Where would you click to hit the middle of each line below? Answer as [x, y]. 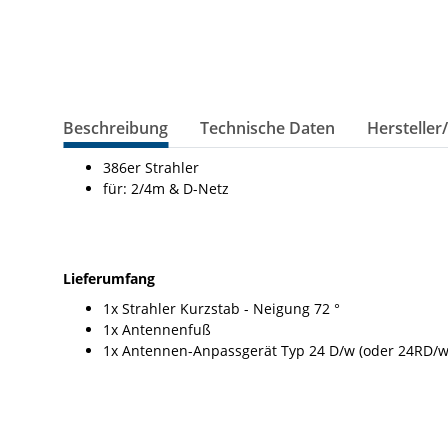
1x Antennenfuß [157, 330]
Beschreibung [115, 128]
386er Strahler [151, 168]
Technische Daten [267, 128]
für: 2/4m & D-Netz [166, 189]
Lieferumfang [109, 279]
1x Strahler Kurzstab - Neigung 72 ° [221, 309]
